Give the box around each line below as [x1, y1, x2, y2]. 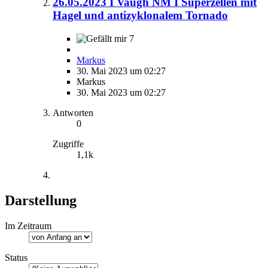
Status [5, 252, 28, 263]
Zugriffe [53, 139, 84, 150]
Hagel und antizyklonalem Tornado [53, 9, 228, 22]
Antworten [53, 108, 93, 118]
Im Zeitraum [5, 220, 51, 231]
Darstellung [5, 193, 77, 209]
